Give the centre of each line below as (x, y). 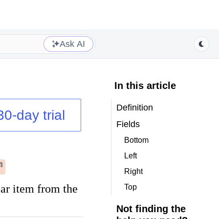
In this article (145, 86)
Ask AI (72, 44)
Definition (134, 108)
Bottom (136, 140)
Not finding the (151, 209)
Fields (128, 124)
